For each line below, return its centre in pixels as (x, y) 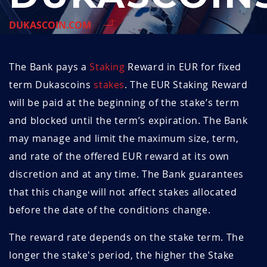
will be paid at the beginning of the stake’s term (124, 103)
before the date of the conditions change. (110, 210)
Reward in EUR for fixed (183, 67)
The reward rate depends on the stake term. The (127, 237)
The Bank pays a (49, 67)
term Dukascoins (52, 85)
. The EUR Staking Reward (186, 85)
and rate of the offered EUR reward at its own (119, 156)
